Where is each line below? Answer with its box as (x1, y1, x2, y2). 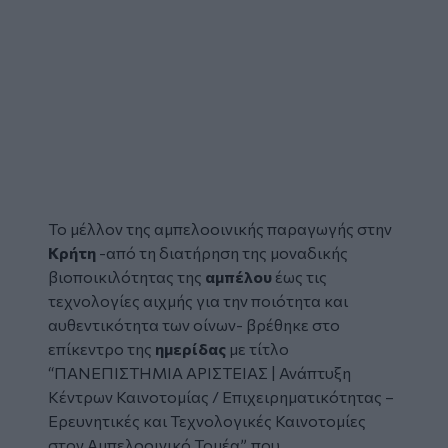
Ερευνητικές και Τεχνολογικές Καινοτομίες (48, 410, 366, 430)
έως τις (275, 266, 327, 286)
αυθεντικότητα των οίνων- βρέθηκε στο (48, 314, 340, 334)
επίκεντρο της (48, 338, 155, 358)
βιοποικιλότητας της (48, 266, 205, 286)
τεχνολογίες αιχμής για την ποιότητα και (48, 290, 348, 310)
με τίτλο (226, 338, 289, 358)
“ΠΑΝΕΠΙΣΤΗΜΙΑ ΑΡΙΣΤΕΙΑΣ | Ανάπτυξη (48, 362, 351, 382)
